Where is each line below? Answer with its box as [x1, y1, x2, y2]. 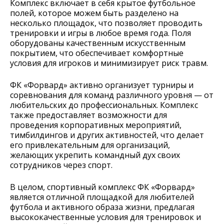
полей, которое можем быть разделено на [10, 7, 178, 19]
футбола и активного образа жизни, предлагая [10, 201, 194, 213]
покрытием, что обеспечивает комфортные [10, 47, 183, 59]
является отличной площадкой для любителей [10, 191, 194, 203]
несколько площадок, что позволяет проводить [10, 17, 202, 29]
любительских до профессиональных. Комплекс [10, 99, 198, 111]
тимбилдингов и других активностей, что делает [10, 129, 204, 141]
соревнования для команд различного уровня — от [10, 89, 213, 101]
